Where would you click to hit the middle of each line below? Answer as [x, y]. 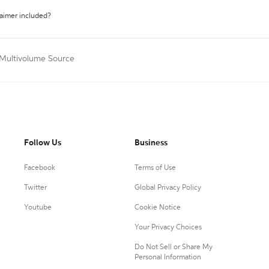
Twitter [35, 188]
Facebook [40, 168]
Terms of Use [155, 168]
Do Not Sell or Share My [173, 247]
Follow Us [43, 143]
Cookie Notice [157, 208]
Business [151, 143]
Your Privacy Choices [168, 228]
